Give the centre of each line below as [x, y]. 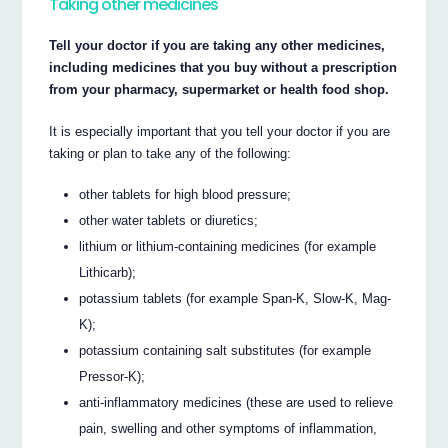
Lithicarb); [108, 272]
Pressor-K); [112, 376]
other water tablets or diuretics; [169, 220]
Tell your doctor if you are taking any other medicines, [217, 46]
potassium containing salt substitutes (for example [225, 350]
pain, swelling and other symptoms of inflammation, [228, 428]
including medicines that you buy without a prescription [223, 68]
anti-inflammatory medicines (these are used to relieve [236, 402]
